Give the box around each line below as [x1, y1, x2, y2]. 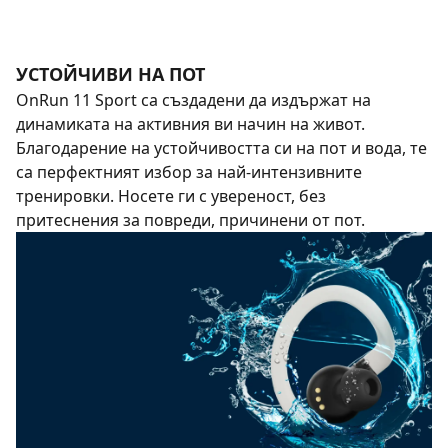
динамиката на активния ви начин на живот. [16, 113, 365, 135]
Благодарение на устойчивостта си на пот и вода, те [16, 137, 427, 159]
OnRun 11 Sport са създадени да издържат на [16, 89, 371, 111]
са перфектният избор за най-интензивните [16, 161, 362, 183]
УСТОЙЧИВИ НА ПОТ [16, 62, 205, 86]
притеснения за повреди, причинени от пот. [16, 209, 365, 231]
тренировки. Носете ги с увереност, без [16, 185, 326, 207]
